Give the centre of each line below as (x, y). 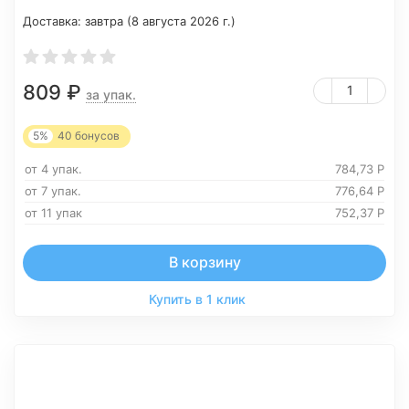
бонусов (96, 136)
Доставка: (54, 21)
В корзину (204, 262)
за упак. (111, 94)
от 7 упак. (53, 191)
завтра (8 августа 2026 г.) (160, 21)
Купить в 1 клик (197, 299)
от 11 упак (53, 213)
